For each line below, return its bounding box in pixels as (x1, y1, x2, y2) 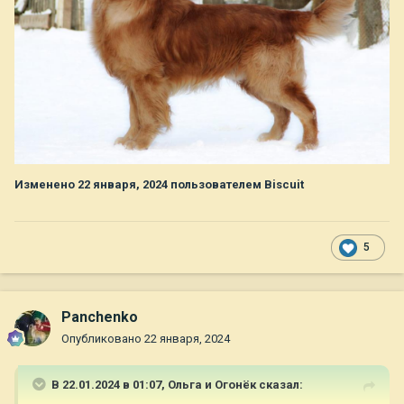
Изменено (14, 178, 78, 192)
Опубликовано (61, 332, 144, 346)
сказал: (256, 378, 303, 392)
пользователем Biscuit (168, 178, 304, 192)
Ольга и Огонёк (168, 378, 256, 392)
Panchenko (61, 308, 138, 326)
